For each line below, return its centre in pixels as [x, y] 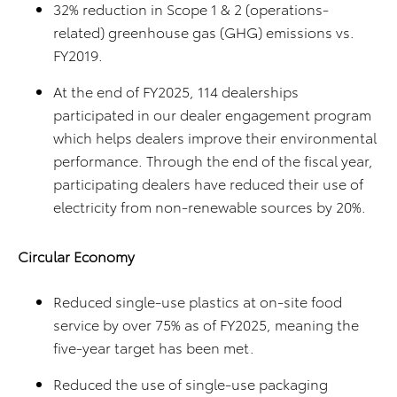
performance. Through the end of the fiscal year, [213, 160]
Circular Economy [76, 256]
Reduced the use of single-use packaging [191, 384]
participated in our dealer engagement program [212, 114]
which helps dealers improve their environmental [215, 137]
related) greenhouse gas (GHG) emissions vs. [204, 32]
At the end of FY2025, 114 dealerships [176, 91]
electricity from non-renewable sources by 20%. [210, 206]
